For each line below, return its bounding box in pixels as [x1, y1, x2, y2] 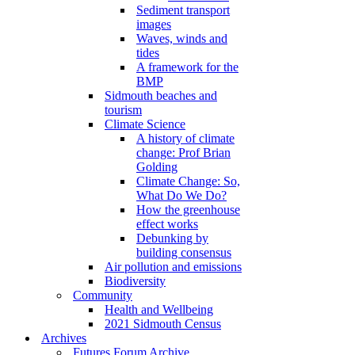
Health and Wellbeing [105, 303, 213, 316]
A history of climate [136, 132, 235, 145]
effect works [136, 217, 198, 231]
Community [73, 288, 132, 302]
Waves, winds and [136, 32, 227, 45]
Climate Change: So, [136, 174, 240, 188]
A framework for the [136, 60, 239, 74]
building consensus [136, 246, 231, 259]
